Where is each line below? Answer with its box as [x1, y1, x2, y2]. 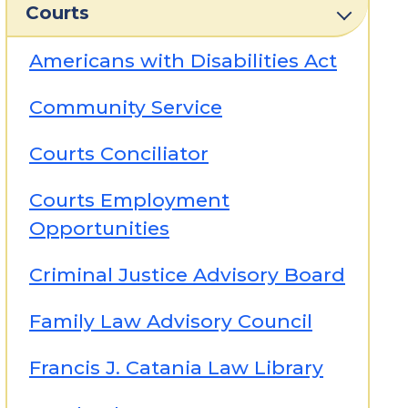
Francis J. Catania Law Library [29, 356, 323, 379]
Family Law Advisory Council [29, 310, 312, 332]
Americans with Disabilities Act [29, 49, 337, 72]
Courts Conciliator [29, 142, 209, 165]
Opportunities [29, 217, 169, 240]
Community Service [29, 96, 222, 118]
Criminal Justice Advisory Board [29, 263, 345, 286]
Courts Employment [29, 189, 229, 211]
